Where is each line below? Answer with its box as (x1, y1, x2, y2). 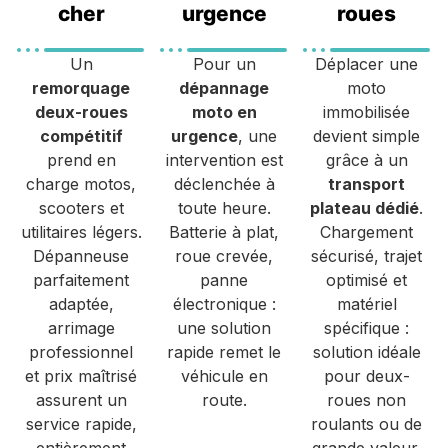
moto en (191, 101, 257, 122)
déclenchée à (173, 173, 275, 194)
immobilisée (323, 101, 411, 122)
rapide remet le (167, 341, 281, 362)
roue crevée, (175, 245, 273, 266)
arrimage (47, 317, 115, 338)
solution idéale (312, 341, 421, 362)
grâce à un (325, 149, 408, 170)
